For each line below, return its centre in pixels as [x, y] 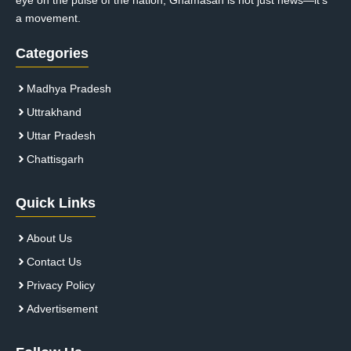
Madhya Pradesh [69, 88]
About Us [49, 238]
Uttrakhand [54, 112]
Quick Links [56, 203]
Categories [52, 53]
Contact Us [54, 261]
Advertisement [62, 308]
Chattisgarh [55, 159]
